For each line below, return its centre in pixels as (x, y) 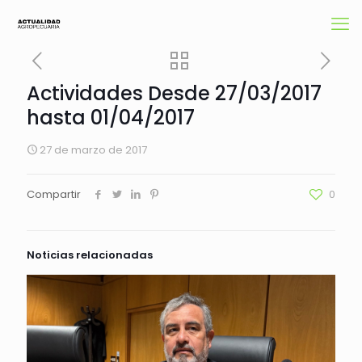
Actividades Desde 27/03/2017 (174, 93)
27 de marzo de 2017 (93, 150)
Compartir (54, 194)
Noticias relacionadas (90, 255)
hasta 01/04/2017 (111, 118)
